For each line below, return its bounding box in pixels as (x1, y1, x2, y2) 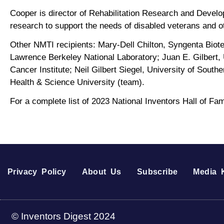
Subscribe (136, 167, 178, 176)
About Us (81, 167, 121, 176)
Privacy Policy (7, 167, 66, 176)
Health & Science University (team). (10, 77, 144, 87)
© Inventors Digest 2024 (11, 211, 115, 221)
